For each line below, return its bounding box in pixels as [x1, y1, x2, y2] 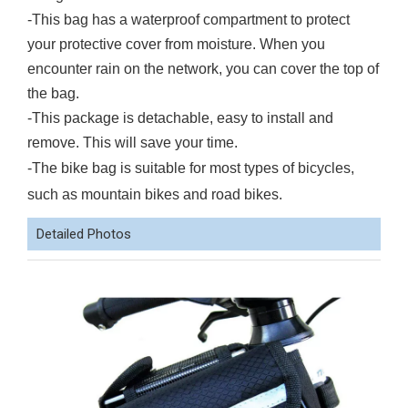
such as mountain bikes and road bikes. [27, 187, 282, 202]
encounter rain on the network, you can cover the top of [27, 61, 379, 76]
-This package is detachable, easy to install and [27, 110, 333, 126]
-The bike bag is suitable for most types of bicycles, [27, 160, 354, 176]
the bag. [27, 86, 79, 101]
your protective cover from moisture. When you [27, 36, 325, 52]
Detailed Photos [36, 226, 131, 242]
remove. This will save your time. [27, 135, 238, 150]
